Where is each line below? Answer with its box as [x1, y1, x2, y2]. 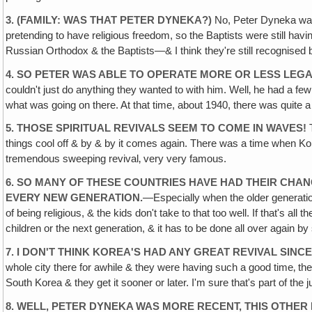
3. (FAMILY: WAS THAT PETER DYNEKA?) [6, 14, 212, 26]
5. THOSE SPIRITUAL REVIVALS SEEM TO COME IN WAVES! [6, 123, 307, 134]
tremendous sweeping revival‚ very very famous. [6, 153, 227, 165]
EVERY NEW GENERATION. [6, 192, 143, 204]
